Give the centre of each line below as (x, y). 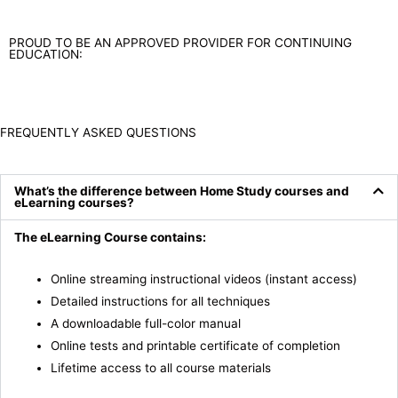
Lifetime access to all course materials (161, 367)
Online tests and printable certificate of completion (196, 345)
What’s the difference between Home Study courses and (182, 191)
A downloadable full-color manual (146, 323)
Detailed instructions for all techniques (161, 301)
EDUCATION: (46, 54)
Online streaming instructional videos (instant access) (204, 279)
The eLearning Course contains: (110, 237)
